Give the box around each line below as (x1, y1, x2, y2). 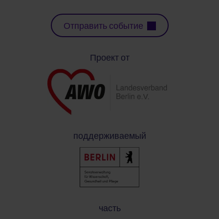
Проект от (89, 50, 130, 66)
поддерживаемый (73, 128, 146, 144)
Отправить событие (63, 18, 143, 34)
